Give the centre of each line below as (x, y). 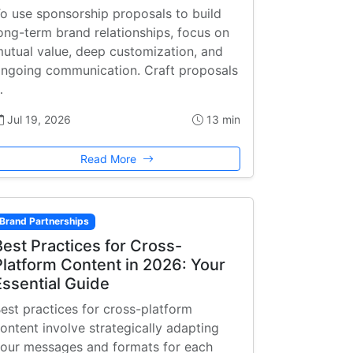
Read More (110, 159)
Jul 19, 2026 (37, 120)
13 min (222, 120)
